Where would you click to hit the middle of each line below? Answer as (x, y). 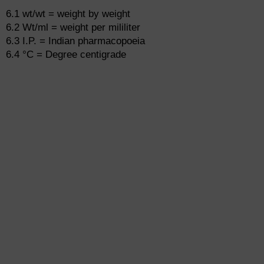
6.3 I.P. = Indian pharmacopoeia (75, 41)
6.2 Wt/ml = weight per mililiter (73, 28)
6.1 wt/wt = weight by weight (68, 14)
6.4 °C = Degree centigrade (66, 55)
